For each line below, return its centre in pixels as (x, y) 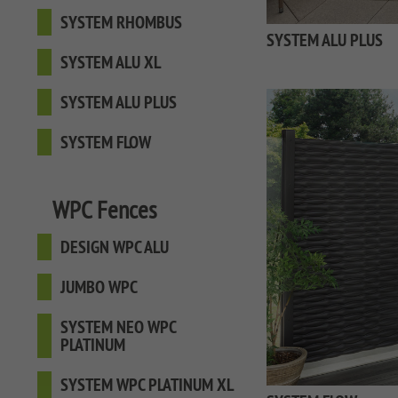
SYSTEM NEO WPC (119, 327)
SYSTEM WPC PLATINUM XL (147, 385)
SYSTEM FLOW (106, 142)
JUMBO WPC (99, 287)
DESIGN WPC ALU (115, 247)
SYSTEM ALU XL (111, 62)
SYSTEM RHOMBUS (121, 22)
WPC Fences (104, 209)
